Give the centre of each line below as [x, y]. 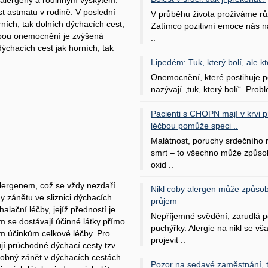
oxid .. [162, 164]
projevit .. [168, 240]
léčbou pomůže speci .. [194, 125]
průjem [164, 201]
